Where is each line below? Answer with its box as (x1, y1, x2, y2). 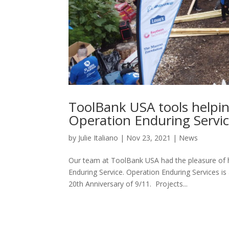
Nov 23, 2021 (126, 133, 171, 143)
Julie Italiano (78, 133, 119, 143)
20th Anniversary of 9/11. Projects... (68, 179, 188, 189)
